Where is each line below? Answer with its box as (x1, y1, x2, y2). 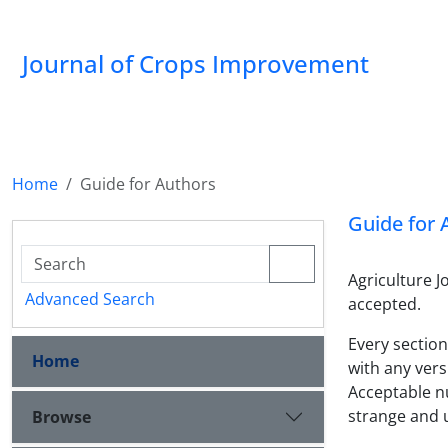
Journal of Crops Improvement (22, 47, 369, 80)
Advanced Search (25, 288, 155, 310)
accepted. (348, 293, 421, 315)
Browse (32, 405, 91, 428)
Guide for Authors (80, 173, 216, 195)
